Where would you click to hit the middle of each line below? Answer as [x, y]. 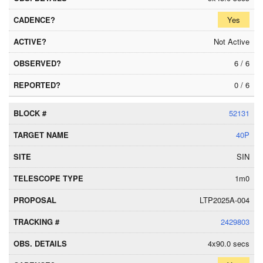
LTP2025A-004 [225, 200]
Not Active [232, 41]
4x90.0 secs [229, 243]
